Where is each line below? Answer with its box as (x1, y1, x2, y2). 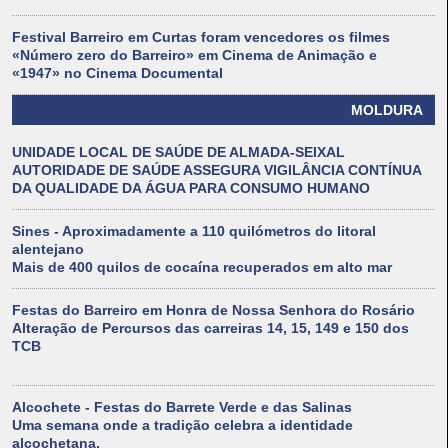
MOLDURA (351, 102, 423, 119)
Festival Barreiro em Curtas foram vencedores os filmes (12, 29, 390, 46)
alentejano (12, 241, 84, 258)
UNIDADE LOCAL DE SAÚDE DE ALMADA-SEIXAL (12, 144, 345, 161)
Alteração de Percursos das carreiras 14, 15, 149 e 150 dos (12, 320, 409, 337)
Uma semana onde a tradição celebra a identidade (12, 417, 353, 434)
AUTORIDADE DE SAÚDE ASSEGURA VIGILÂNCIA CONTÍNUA (12, 162, 421, 179)
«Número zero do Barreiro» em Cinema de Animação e (12, 47, 377, 64)
